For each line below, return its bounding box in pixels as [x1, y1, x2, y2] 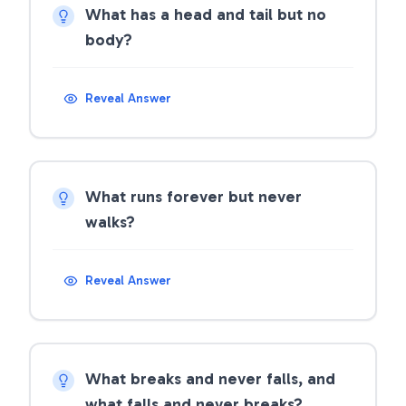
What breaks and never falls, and [85, 369, 335, 389]
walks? [85, 212, 135, 232]
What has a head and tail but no [85, 5, 326, 24]
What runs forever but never [85, 187, 302, 207]
